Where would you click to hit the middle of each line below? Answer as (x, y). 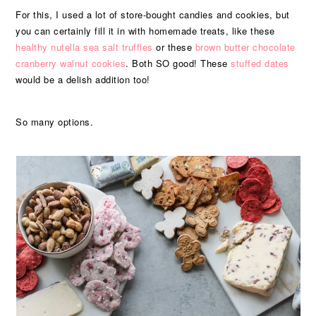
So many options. (55, 122)
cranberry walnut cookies (71, 63)
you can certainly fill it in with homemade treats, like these (145, 31)
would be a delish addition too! (83, 79)
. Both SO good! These (178, 63)
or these (174, 47)
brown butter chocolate (245, 47)
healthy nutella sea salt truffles (84, 47)
